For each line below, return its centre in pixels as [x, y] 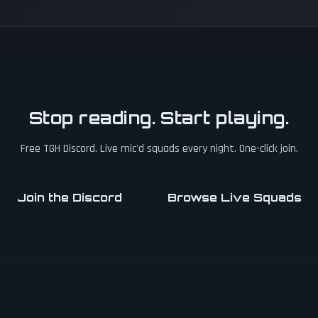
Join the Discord [69, 197]
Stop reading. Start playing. [159, 118]
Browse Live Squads [234, 197]
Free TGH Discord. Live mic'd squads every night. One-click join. [159, 149]
